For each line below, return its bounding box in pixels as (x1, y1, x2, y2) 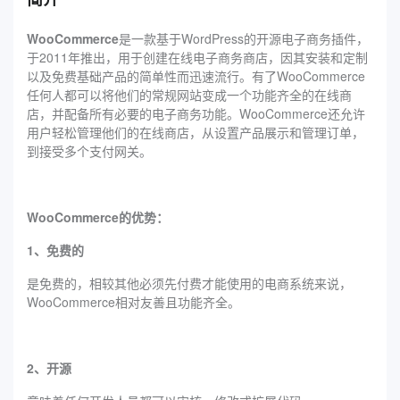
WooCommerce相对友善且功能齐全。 (27, 292, 240, 311)
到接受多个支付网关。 (27, 141, 152, 160)
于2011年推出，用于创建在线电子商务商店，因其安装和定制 (27, 47, 368, 66)
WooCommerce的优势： (27, 207, 169, 226)
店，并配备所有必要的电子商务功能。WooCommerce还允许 (27, 104, 365, 122)
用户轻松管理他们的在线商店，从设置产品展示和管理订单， (27, 122, 364, 141)
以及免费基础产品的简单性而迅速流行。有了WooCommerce (27, 66, 365, 85)
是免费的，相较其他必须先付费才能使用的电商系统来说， (27, 273, 352, 292)
